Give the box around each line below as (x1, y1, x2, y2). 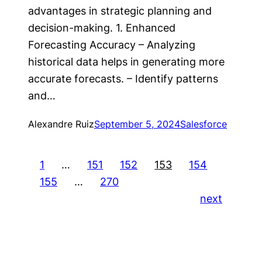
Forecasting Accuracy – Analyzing (28, 39, 195, 51)
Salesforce (180, 118, 227, 130)
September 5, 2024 (94, 118, 180, 130)
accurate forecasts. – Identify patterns (28, 73, 218, 85)
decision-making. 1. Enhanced (28, 22, 175, 34)
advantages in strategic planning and (28, 5, 212, 17)
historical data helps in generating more (28, 56, 225, 68)
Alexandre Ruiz (28, 118, 94, 130)
